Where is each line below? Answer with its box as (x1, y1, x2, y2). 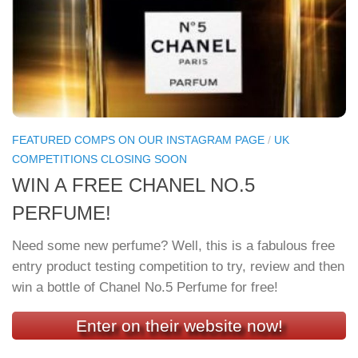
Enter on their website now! (75, 316, 283, 336)
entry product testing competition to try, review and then (12, 259, 344, 275)
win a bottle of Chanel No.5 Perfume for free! (12, 280, 278, 296)
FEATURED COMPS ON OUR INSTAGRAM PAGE (12, 133, 265, 147)
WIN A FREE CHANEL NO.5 (12, 175, 255, 197)
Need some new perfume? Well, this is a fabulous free (12, 238, 335, 254)
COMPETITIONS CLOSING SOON (12, 153, 187, 166)
